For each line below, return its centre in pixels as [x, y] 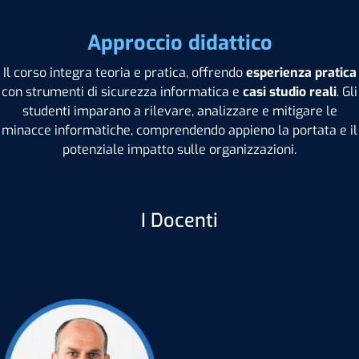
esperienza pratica [301, 72]
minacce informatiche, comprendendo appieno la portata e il [179, 130]
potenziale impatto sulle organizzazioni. [179, 149]
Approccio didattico [179, 42]
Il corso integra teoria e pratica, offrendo [124, 72]
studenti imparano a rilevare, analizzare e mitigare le [179, 111]
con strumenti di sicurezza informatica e [122, 91]
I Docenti [179, 220]
